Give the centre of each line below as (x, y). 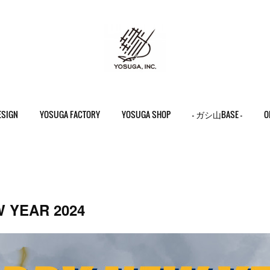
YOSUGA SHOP (146, 114)
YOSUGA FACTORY (70, 114)
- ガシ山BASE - (217, 114)
